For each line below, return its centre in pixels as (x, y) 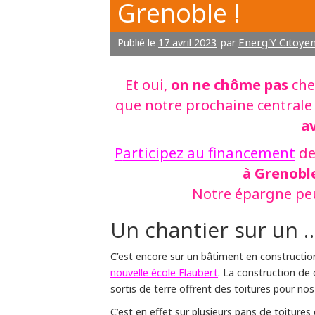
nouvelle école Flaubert (164, 272)
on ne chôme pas (229, 84)
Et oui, (148, 84)
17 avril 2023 (187, 42)
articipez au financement (209, 152)
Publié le (138, 42)
